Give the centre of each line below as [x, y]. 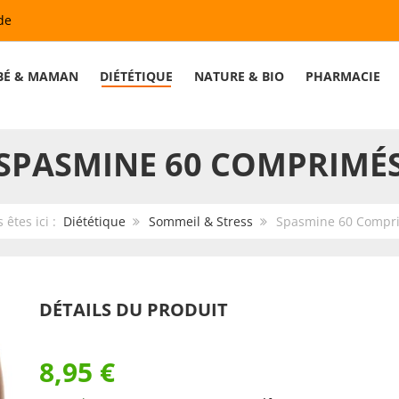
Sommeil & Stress [200, 221]
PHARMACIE [343, 76]
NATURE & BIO [240, 76]
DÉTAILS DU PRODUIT [134, 309]
